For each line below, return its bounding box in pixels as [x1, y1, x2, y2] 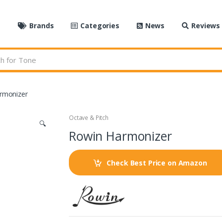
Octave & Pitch [69, 113, 109, 122]
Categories [80, 20, 119, 30]
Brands [29, 20, 54, 30]
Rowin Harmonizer [69, 127, 172, 145]
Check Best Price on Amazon [107, 158, 207, 167]
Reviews [191, 20, 221, 30]
